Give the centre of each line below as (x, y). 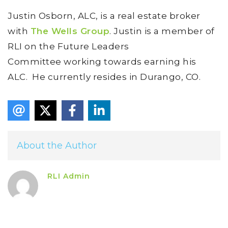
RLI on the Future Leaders (68, 46)
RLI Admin (69, 176)
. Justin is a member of (162, 31)
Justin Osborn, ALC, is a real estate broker (104, 16)
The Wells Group (70, 31)
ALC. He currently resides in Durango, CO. (104, 77)
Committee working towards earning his (102, 61)
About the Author (57, 146)
